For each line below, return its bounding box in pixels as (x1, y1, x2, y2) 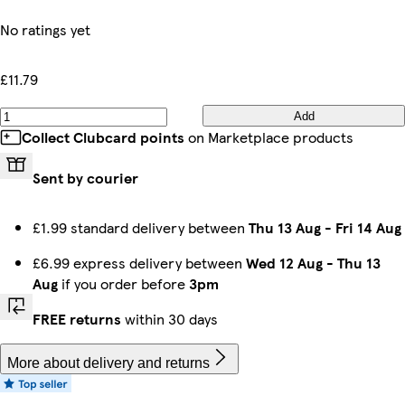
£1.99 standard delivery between (33, 217, 249, 238)
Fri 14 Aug (335, 217, 401, 238)
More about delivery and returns (7, 355, 210, 371)
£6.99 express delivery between (33, 252, 246, 273)
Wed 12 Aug (246, 252, 323, 273)
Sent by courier (33, 167, 138, 188)
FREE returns (33, 308, 121, 329)
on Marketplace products (184, 127, 353, 147)
